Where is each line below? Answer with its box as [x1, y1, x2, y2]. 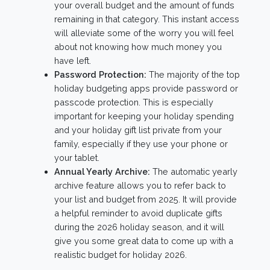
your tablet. [54, 152, 99, 163]
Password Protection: [54, 69, 146, 80]
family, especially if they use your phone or [54, 139, 228, 149]
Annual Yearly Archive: [54, 166, 150, 177]
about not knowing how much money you [54, 42, 222, 52]
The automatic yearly [150, 166, 237, 177]
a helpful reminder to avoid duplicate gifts [54, 208, 222, 218]
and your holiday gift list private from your [54, 125, 222, 135]
